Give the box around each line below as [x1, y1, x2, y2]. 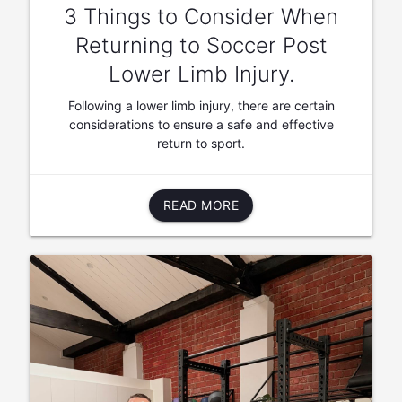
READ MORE [162, 197, 240, 213]
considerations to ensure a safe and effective [68, 116, 334, 132]
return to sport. [157, 135, 245, 151]
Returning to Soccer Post [74, 31, 328, 58]
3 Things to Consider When [64, 3, 338, 30]
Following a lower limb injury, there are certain [67, 97, 335, 113]
